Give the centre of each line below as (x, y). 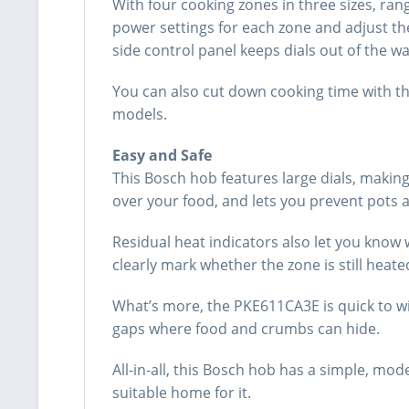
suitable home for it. (182, 393)
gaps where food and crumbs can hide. (246, 329)
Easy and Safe (162, 156)
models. (140, 115)
